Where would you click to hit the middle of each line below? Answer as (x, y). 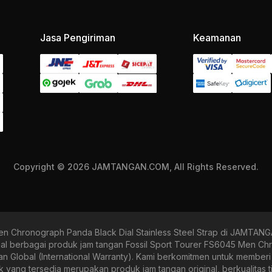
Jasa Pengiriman (77, 38)
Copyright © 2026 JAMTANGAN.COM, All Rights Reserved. (136, 167)
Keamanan (217, 38)
